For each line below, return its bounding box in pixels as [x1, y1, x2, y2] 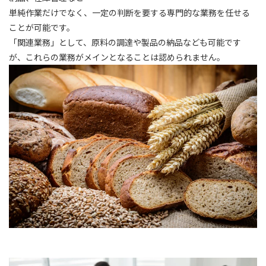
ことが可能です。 [9, 21, 75, 34]
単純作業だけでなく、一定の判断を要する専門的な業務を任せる [9, 7, 250, 19]
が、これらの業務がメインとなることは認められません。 [9, 51, 225, 64]
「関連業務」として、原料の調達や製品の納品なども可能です [9, 36, 241, 49]
